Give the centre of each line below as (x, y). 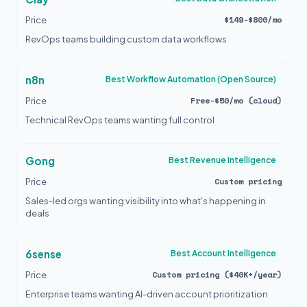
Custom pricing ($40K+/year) (217, 274)
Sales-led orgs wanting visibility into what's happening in (146, 201)
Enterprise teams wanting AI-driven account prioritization (147, 294)
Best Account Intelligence (223, 253)
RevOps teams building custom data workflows (126, 39)
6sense (44, 254)
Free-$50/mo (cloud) (236, 100)
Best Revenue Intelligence (222, 160)
